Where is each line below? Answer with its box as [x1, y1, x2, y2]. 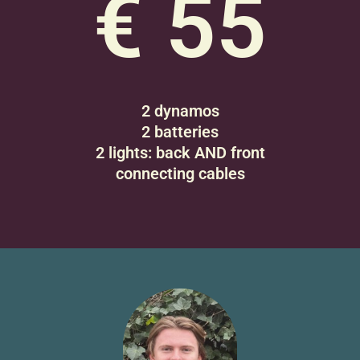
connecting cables [115, 164, 245, 184]
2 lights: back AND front [95, 143, 265, 163]
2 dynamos [141, 101, 219, 121]
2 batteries [141, 122, 219, 142]
